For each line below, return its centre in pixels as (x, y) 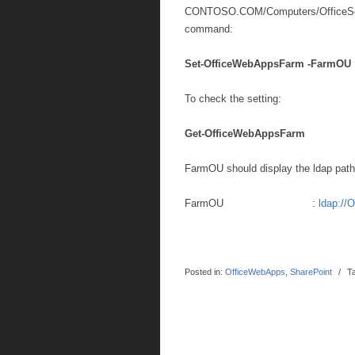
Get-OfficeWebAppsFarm (245, 134)
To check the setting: (233, 99)
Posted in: (204, 272)
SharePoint (311, 272)
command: (209, 29)
